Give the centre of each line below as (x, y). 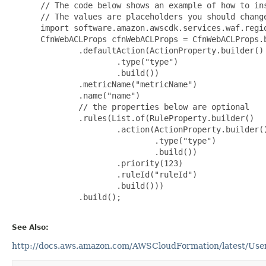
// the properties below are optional (142, 107)
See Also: (30, 227)
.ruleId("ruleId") (116, 174)
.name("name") (88, 95)
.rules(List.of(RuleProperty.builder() (145, 118)
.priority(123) (109, 163)
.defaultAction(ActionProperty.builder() (150, 50)
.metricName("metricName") (116, 84)
